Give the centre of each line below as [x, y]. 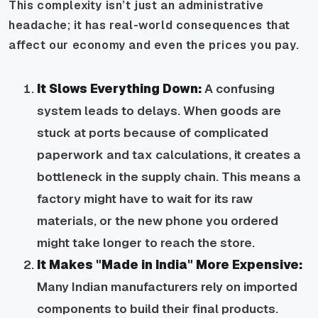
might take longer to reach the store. [146, 242]
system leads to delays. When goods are [159, 110]
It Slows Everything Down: [119, 88]
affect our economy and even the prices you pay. [154, 45]
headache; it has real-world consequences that [150, 25]
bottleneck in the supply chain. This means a [169, 176]
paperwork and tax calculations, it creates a [169, 154]
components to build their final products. [158, 308]
